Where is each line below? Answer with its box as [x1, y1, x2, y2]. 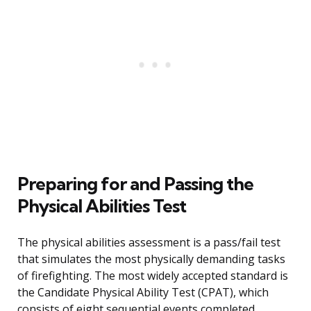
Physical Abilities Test [17, 194, 186, 218]
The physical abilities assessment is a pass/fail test [17, 235, 280, 251]
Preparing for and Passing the [17, 172, 253, 196]
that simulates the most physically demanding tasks [17, 251, 285, 267]
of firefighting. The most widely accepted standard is [17, 268, 288, 284]
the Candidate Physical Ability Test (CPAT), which [17, 285, 269, 301]
